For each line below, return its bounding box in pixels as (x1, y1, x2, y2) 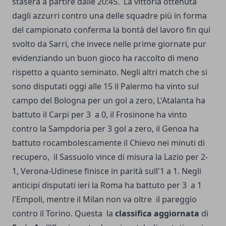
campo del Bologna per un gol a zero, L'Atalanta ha (12, 94, 205, 106)
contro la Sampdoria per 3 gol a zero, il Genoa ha (12, 123, 199, 134)
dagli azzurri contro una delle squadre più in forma (12, 10, 207, 21)
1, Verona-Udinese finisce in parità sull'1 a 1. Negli (12, 165, 201, 177)
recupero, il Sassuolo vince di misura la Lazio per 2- (12, 151, 208, 162)
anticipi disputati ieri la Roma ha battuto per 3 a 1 (12, 179, 202, 191)
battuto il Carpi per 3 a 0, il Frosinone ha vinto (12, 108, 187, 120)
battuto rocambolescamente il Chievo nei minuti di (12, 137, 205, 148)
